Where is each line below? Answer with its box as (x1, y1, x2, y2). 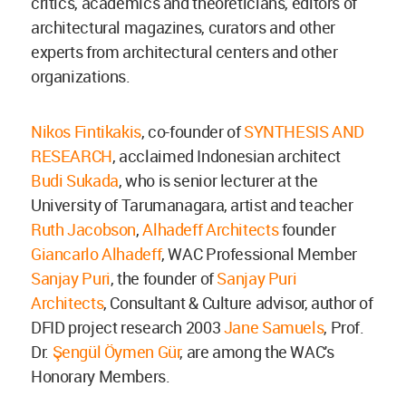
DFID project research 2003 (31, 316, 224, 339)
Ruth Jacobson (31, 218, 137, 241)
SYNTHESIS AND (243, 121, 364, 143)
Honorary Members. (31, 365, 170, 388)
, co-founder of (140, 121, 244, 143)
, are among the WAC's (179, 341, 334, 363)
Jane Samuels (223, 316, 324, 339)
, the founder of (110, 267, 217, 290)
